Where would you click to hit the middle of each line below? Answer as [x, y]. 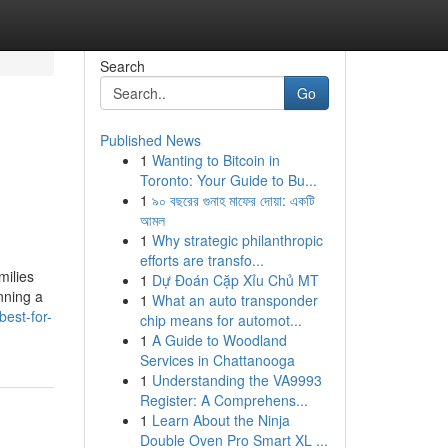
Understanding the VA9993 [236, 380]
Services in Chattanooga [217, 360]
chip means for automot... [220, 320]
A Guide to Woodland [219, 340]
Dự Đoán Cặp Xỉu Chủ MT [235, 280]
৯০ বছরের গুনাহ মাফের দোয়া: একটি [233, 200]
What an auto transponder [234, 300]
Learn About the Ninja [220, 420]
